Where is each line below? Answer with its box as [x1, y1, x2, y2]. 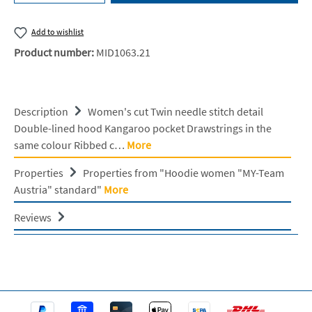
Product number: [14, 45, 96, 59]
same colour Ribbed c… [14, 137, 127, 152]
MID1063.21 [96, 45, 150, 59]
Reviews [14, 210, 54, 224]
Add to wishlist [31, 26, 84, 38]
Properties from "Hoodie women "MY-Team [83, 165, 284, 180]
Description [14, 104, 68, 118]
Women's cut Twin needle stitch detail [88, 104, 263, 118]
